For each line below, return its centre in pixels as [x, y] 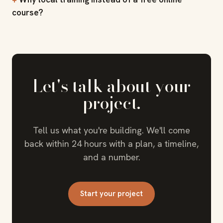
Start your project [111, 193]
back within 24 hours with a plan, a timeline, [111, 143]
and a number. [111, 157]
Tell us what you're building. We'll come [111, 130]
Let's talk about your [111, 86]
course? [28, 12]
